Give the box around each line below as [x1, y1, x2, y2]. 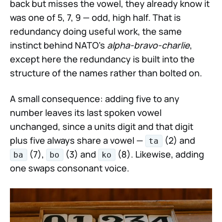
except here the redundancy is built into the [10, 53, 195, 65]
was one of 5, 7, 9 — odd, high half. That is [10, 11, 181, 23]
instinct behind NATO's [10, 39, 107, 51]
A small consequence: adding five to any [10, 92, 179, 105]
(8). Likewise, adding [115, 148, 204, 160]
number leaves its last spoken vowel [10, 106, 162, 118]
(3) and [63, 148, 98, 160]
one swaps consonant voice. [10, 162, 129, 174]
